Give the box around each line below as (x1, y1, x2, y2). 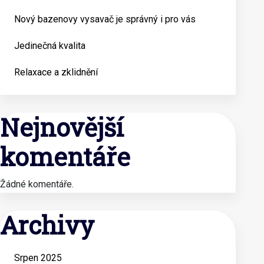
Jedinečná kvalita (14, 40, 85, 51)
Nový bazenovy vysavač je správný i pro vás (14, 14, 196, 25)
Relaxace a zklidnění (14, 67, 98, 78)
